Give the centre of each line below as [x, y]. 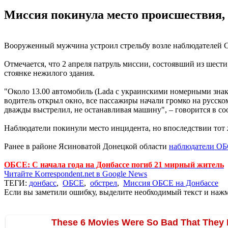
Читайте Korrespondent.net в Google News [76, 174]
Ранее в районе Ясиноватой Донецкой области [87, 146]
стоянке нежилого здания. [49, 73]
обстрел [104, 183]
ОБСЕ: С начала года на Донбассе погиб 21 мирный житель [114, 164]
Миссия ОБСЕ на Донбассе [171, 183]
